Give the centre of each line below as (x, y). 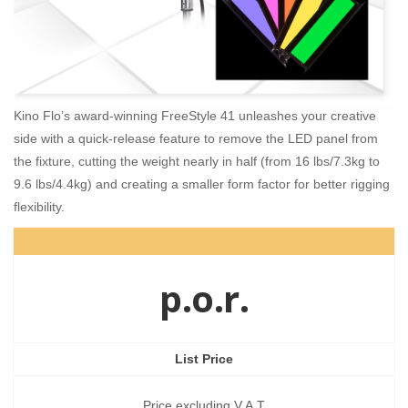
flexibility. (39, 207)
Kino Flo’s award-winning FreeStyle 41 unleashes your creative (195, 116)
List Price (204, 359)
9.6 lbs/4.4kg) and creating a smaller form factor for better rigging (202, 184)
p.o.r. (204, 299)
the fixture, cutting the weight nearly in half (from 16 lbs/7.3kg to (197, 162)
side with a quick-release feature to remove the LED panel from (196, 139)
